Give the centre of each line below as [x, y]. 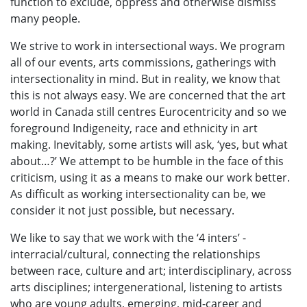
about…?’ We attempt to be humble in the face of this [147, 161]
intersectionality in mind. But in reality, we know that [145, 78]
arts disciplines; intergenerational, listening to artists [146, 287]
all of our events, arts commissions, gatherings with [143, 62]
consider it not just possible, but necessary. [122, 210]
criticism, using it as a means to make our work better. [150, 177]
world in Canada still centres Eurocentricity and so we [148, 111]
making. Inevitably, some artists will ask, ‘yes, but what [149, 144]
